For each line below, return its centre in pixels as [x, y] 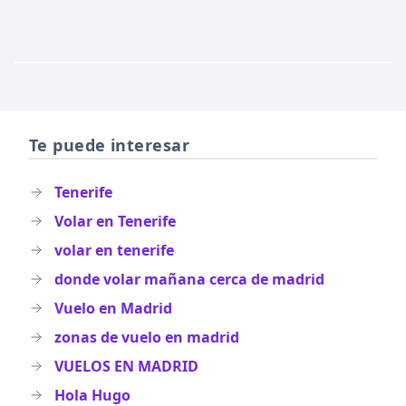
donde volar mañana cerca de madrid [189, 279]
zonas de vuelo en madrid [147, 337]
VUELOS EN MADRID [126, 366]
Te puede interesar [110, 145]
